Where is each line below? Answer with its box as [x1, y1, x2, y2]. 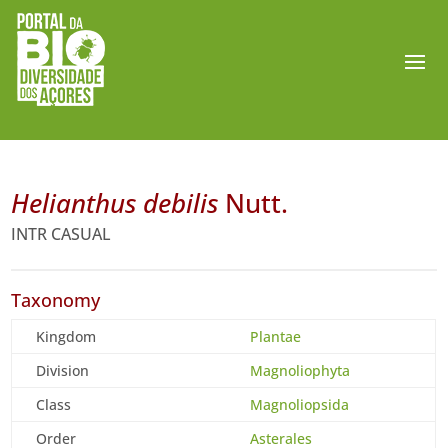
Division [36, 361, 90, 380]
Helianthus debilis [11, 185, 219, 221]
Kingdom [36, 327, 97, 346]
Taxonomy [11, 288, 101, 312]
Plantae [250, 327, 302, 346]
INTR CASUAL [11, 223, 112, 245]
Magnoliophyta [250, 361, 351, 380]
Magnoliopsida [250, 395, 350, 414]
